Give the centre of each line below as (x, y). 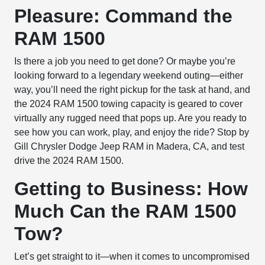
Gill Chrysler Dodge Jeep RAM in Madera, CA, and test (130, 146)
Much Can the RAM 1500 (126, 211)
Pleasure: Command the (124, 16)
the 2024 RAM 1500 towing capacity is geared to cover (129, 104)
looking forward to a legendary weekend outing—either (129, 75)
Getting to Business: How (131, 189)
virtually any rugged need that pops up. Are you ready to (131, 118)
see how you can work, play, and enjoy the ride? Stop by (132, 132)
